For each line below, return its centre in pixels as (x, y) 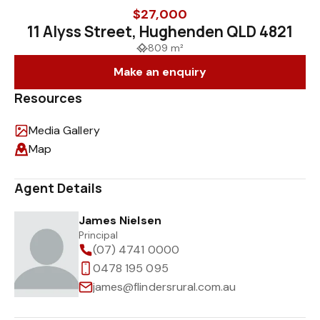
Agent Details (59, 188)
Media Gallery (64, 130)
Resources (49, 98)
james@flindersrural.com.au (165, 287)
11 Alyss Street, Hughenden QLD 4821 (160, 31)
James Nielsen (120, 220)
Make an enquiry (160, 72)
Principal (99, 235)
